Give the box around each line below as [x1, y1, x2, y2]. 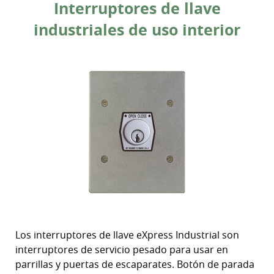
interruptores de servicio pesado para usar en [15, 243, 228, 256]
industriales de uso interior [34, 19, 240, 40]
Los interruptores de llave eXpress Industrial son [15, 228, 239, 242]
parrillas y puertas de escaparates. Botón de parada [15, 257, 254, 271]
